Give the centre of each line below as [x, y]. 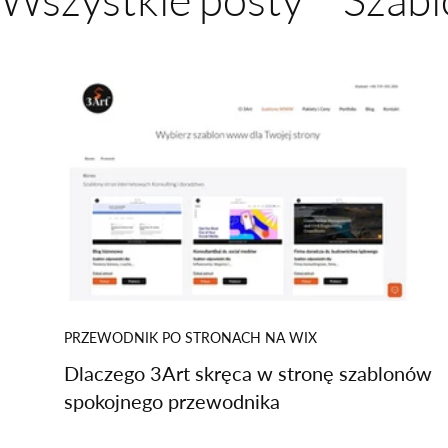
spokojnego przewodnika [172, 401]
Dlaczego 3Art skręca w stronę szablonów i [253, 373]
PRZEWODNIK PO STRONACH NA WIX [190, 337]
